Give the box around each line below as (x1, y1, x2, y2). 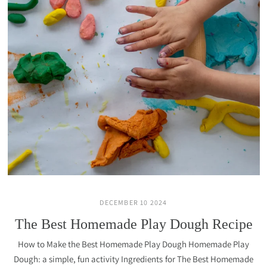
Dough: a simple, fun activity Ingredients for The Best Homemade (14, 253, 253, 265)
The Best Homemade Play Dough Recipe (14, 216, 253, 232)
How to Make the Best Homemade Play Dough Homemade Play (17, 238, 250, 250)
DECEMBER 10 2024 (100, 198, 167, 207)
